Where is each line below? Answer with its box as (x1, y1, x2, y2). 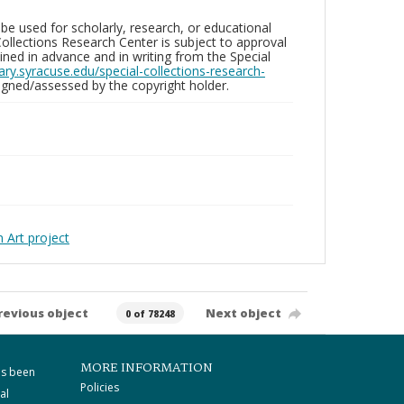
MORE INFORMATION (79, 358, 213, 378)
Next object (205, 304, 281, 321)
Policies (79, 380, 119, 395)
